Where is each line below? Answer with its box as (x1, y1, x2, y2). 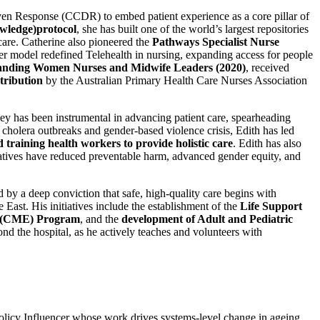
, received (246, 61, 289, 74)
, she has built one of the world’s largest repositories (76, 22, 309, 35)
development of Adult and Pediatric (121, 212, 293, 225)
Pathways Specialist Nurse (152, 35, 279, 48)
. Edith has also (233, 136, 301, 149)
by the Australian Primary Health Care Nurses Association (43, 74, 307, 86)
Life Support (240, 199, 302, 212)
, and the (80, 212, 121, 225)
